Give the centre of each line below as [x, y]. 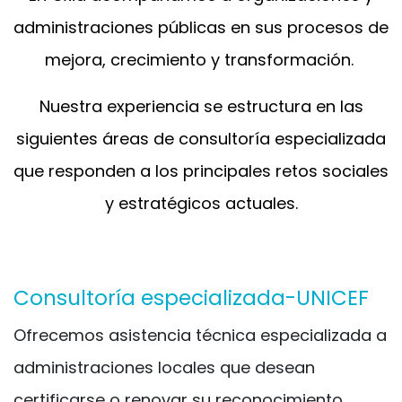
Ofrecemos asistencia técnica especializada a [200, 336]
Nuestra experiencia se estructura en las [201, 107]
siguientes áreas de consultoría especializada [201, 139]
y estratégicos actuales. [201, 204]
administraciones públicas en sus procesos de [201, 28]
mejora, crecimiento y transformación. [201, 60]
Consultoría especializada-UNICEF [191, 298]
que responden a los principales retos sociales [201, 171]
